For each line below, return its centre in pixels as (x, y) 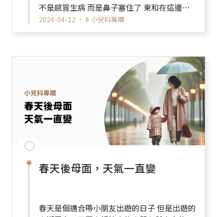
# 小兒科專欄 (105, 19)
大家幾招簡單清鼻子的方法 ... (139, 19)
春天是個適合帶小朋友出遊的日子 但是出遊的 (98, 208)
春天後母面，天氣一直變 (97, 168)
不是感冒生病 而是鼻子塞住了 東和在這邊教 (63, 7)
